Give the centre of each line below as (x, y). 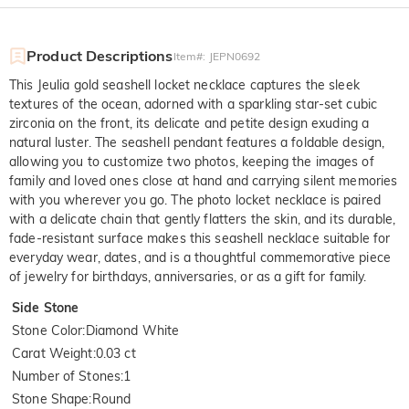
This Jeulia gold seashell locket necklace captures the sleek (184, 84)
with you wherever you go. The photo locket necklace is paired (195, 199)
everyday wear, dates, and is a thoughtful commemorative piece (200, 257)
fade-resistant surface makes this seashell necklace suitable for (200, 238)
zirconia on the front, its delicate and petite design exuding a (189, 123)
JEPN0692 (235, 56)
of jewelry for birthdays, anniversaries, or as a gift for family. (188, 276)
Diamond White (132, 330)
